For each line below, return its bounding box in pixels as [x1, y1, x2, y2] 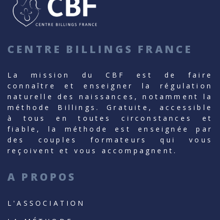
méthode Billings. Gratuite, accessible [7, 103, 213, 112]
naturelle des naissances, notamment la [7, 92, 213, 102]
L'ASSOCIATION [7, 198, 85, 208]
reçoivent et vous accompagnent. [7, 146, 178, 156]
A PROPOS [7, 170, 77, 184]
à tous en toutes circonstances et [7, 113, 213, 123]
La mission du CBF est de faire [7, 70, 213, 80]
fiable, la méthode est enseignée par [7, 124, 213, 134]
